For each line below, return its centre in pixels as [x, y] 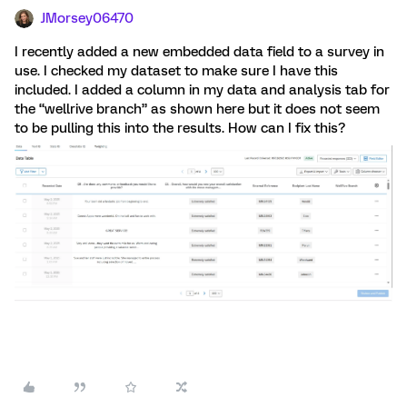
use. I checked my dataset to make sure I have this [176, 71]
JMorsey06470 [87, 18]
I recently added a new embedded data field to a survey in [199, 52]
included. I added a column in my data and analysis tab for [202, 90]
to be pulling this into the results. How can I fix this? [180, 128]
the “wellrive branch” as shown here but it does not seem [197, 109]
